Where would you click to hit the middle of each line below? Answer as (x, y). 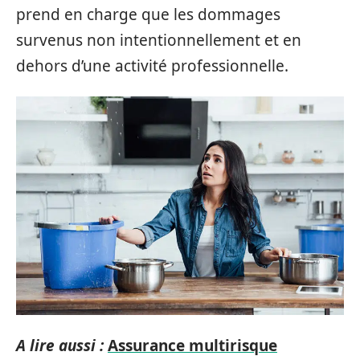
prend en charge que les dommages (148, 14)
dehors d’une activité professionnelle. (152, 65)
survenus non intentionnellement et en (159, 40)
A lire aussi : (60, 346)
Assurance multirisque (192, 346)
